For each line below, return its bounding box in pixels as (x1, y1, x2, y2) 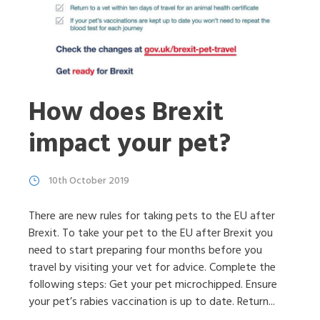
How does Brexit (29, 92, 224, 135)
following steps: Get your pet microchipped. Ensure (29, 276, 277, 295)
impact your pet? (29, 124, 231, 166)
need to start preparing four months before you (29, 241, 262, 261)
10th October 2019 (49, 173, 129, 190)
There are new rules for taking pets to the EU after (29, 207, 275, 226)
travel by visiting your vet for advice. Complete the (29, 259, 276, 278)
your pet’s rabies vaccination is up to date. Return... (29, 293, 275, 312)
